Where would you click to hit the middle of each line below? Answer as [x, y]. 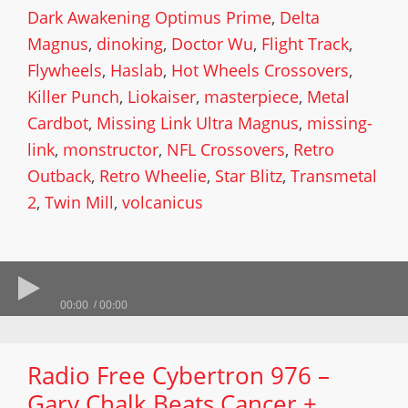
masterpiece [251, 97]
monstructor [111, 149]
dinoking [130, 44]
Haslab [137, 70]
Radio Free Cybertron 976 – [178, 375]
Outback [59, 176]
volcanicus [163, 202]
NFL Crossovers [226, 149]
